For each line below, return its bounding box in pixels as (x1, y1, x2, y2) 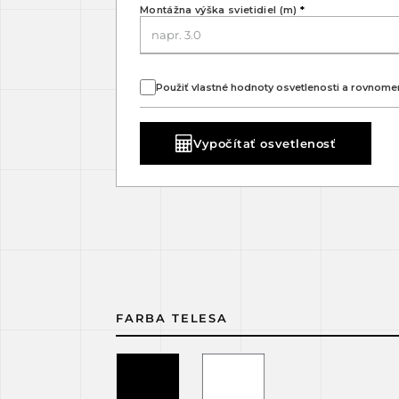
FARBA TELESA (116, 311, 228, 325)
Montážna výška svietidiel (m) (140, 4, 300, 16)
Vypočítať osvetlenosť (193, 135, 337, 151)
